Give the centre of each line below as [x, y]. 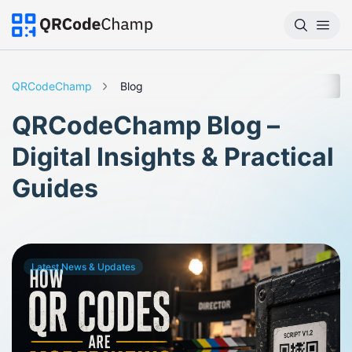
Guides [55, 188]
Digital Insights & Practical [173, 157]
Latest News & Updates [83, 267]
